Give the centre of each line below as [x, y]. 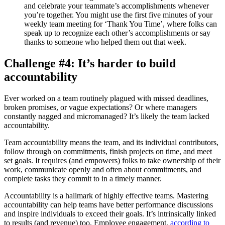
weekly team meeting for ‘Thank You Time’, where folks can [121, 24]
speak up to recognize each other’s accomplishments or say [117, 33]
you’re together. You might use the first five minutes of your [118, 15]
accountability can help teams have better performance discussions [108, 204]
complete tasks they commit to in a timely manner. [83, 178]
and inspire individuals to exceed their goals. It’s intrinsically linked [110, 213]
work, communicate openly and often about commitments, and [103, 169]
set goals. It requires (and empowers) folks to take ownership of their [112, 160]
